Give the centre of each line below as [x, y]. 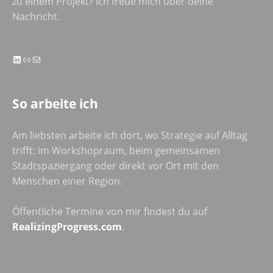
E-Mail [42, 59]
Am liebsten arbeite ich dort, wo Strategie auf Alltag [130, 135]
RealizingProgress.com [67, 226]
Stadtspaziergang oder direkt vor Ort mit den [115, 165]
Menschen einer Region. [67, 181]
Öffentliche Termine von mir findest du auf [110, 211]
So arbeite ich [55, 103]
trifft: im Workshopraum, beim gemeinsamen [116, 150]
